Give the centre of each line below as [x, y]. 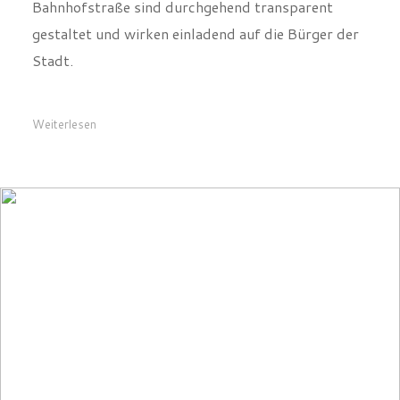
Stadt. [52, 60]
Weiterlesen [64, 124]
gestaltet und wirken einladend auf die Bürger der [195, 33]
